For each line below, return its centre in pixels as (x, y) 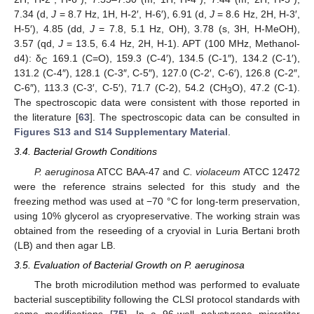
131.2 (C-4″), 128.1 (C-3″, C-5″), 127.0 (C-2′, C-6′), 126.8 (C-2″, (157, 73)
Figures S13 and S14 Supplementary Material (121, 132)
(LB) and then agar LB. (65, 245)
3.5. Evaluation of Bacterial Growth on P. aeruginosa (129, 265)
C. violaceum (212, 171)
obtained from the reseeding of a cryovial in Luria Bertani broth (157, 230)
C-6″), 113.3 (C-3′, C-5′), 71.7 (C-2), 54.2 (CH (121, 88)
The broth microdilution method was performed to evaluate (167, 284)
